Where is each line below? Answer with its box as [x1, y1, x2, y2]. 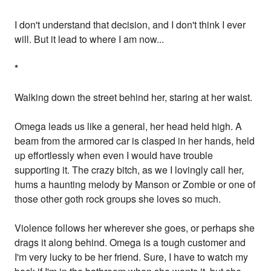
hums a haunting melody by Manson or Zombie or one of [15, 177, 256, 192]
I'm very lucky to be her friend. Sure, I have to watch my [15, 250, 249, 264]
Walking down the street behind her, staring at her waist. [15, 90, 253, 105]
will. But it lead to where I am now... [15, 32, 165, 47]
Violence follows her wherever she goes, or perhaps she [15, 221, 255, 235]
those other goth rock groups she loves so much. [15, 192, 221, 206]
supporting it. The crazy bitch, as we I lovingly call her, [15, 163, 244, 177]
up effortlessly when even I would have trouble [15, 148, 214, 163]
